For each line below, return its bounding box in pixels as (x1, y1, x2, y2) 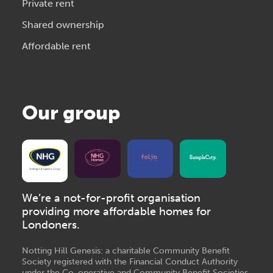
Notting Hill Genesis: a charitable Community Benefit (22, 245, 230, 257)
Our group (22, 101, 120, 125)
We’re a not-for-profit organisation (22, 191, 200, 205)
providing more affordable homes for (22, 205, 211, 219)
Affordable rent (22, 40, 91, 52)
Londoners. (22, 218, 80, 232)
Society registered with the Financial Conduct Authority (22, 256, 238, 268)
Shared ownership (22, 19, 104, 31)
